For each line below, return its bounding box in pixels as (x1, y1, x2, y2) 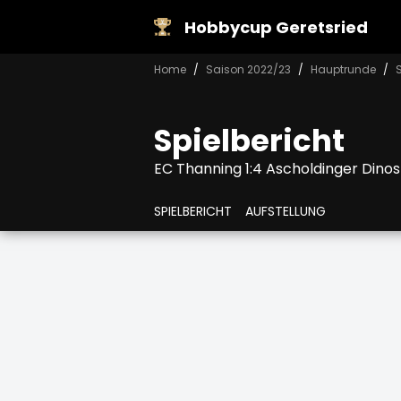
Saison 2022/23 (206, 61, 291, 77)
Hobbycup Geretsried (184, 15, 369, 38)
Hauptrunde (311, 61, 376, 77)
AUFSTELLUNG (245, 201, 326, 220)
